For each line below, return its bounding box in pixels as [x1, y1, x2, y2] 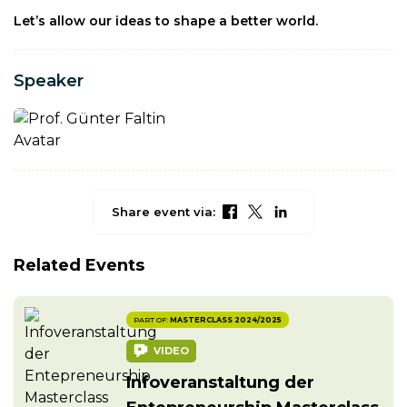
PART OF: [134, 314, 168, 324]
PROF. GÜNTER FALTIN [25, 162, 180, 179]
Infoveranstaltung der [126, 372, 314, 392]
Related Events [14, 254, 144, 275]
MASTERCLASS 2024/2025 [170, 314, 282, 324]
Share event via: [112, 203, 215, 219]
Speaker [14, 70, 84, 91]
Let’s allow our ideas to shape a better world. [14, 12, 318, 29]
